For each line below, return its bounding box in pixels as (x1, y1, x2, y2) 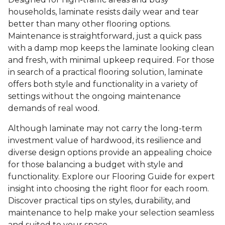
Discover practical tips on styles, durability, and (8, 196, 191, 206)
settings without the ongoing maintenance (8, 91, 181, 101)
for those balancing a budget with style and (8, 160, 183, 170)
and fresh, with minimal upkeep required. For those (8, 55, 214, 65)
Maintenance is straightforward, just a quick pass (8, 31, 201, 41)
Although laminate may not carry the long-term (8, 124, 202, 134)
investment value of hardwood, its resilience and (8, 136, 201, 146)
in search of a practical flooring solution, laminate (8, 67, 203, 77)
